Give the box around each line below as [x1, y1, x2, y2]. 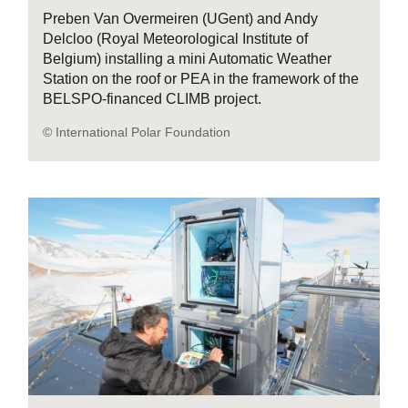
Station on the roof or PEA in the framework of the [43, 70, 360, 87]
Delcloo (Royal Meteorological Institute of [43, 30, 309, 46]
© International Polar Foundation [43, 124, 231, 139]
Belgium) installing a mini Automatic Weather [43, 50, 332, 66]
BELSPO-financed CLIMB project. [43, 90, 262, 107]
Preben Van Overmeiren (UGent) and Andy [43, 10, 319, 26]
